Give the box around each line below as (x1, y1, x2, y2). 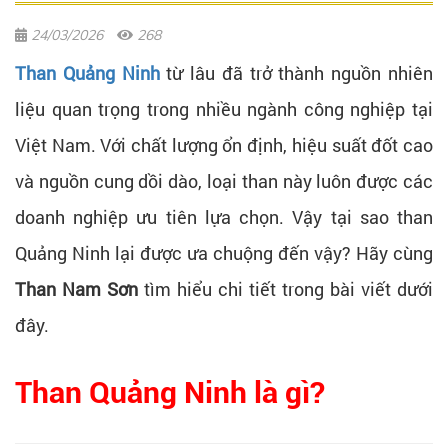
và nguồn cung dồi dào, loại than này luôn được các (15, 168, 433, 193)
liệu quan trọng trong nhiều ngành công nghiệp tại (15, 96, 433, 121)
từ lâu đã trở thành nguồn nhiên (159, 60, 434, 85)
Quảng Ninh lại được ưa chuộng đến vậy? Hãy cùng (15, 240, 433, 265)
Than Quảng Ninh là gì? (15, 374, 325, 410)
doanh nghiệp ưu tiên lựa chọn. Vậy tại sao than (15, 204, 433, 229)
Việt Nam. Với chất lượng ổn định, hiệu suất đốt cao (15, 132, 433, 157)
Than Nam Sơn (15, 276, 138, 301)
